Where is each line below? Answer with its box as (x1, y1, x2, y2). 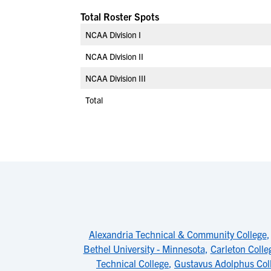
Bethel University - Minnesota (83, 243, 205, 255)
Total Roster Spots (80, 10, 159, 22)
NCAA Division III (85, 73, 146, 83)
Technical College (96, 257, 169, 269)
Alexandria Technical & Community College (88, 228, 267, 240)
